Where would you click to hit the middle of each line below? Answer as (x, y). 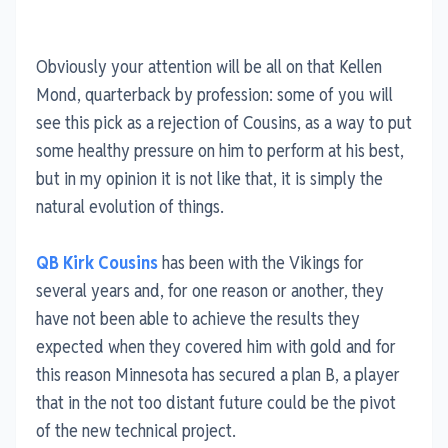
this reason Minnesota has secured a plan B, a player (218, 374)
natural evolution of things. (130, 206)
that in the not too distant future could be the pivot (216, 402)
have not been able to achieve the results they (198, 318)
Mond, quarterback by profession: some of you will (214, 94)
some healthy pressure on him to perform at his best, (220, 150)
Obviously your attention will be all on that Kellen (209, 66)
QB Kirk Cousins (97, 262)
